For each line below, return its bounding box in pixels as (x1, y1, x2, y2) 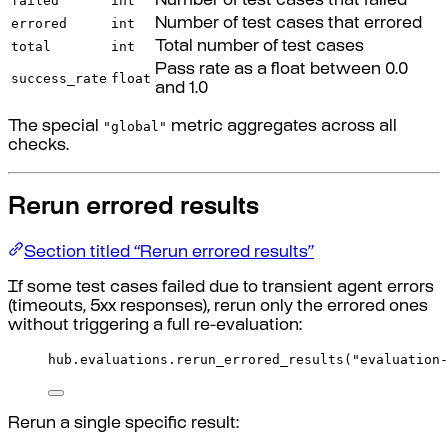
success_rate (11, 70, 107, 86)
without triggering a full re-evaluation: (8, 319, 302, 335)
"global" (103, 118, 167, 134)
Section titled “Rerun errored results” (24, 246, 314, 262)
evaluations (80, 352, 168, 368)
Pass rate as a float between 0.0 (155, 62, 408, 78)
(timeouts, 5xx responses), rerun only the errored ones (8, 300, 428, 316)
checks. (8, 138, 69, 154)
